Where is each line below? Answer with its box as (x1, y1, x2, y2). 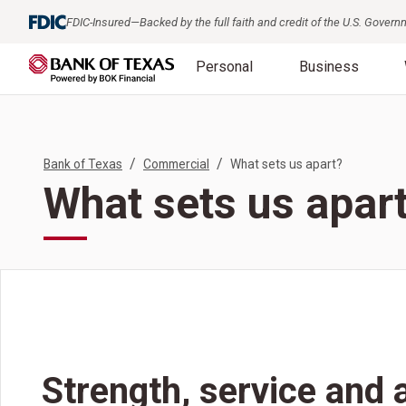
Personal (195, 58, 253, 75)
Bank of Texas (43, 157, 122, 171)
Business (298, 58, 359, 75)
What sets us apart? (230, 157, 343, 171)
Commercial (143, 157, 209, 171)
